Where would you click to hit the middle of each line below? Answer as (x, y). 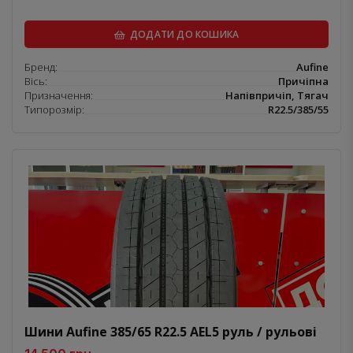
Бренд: (41, 67)
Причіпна (303, 81)
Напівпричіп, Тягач (277, 95)
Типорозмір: (54, 109)
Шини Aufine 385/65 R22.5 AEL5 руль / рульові (171, 331)
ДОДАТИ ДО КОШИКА (183, 34)
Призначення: (59, 95)
